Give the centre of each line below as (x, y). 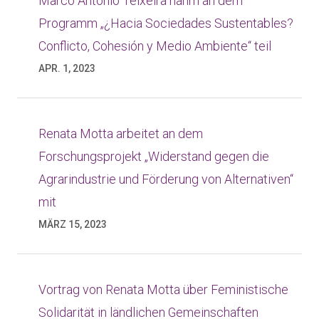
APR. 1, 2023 (67, 68)
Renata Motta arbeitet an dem (121, 134)
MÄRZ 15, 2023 (73, 224)
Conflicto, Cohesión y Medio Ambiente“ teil (155, 46)
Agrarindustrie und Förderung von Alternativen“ (166, 179)
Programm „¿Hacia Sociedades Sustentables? (166, 23)
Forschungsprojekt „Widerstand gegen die (154, 156)
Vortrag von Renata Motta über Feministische (163, 289)
